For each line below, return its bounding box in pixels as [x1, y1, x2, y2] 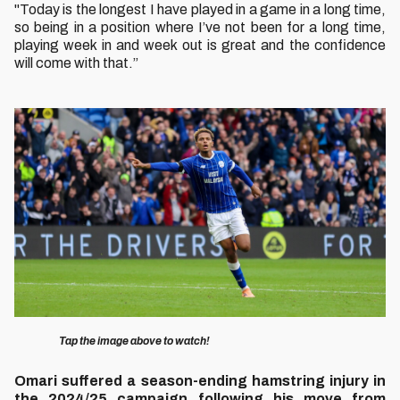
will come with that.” [14, 55, 141, 71]
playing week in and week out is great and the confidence [14, 37, 386, 53]
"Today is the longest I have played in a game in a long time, [14, 2, 386, 17]
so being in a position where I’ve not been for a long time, [14, 20, 386, 35]
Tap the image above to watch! [58, 335, 210, 347]
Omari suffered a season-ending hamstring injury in [14, 373, 386, 388]
